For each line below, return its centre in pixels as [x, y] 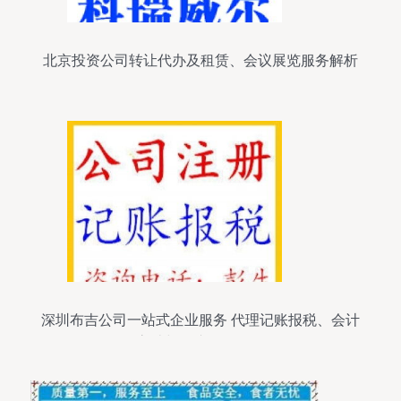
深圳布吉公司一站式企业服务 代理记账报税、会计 [200, 320]
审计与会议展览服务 [200, 342]
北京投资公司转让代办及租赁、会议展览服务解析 [200, 60]
